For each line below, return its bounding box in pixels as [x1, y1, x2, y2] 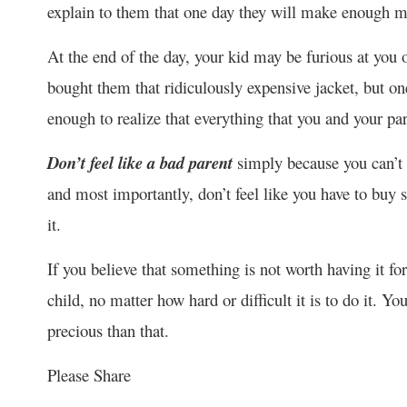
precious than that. [47, 318, 169, 342]
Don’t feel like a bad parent [47, 150, 233, 174]
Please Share [47, 362, 131, 386]
